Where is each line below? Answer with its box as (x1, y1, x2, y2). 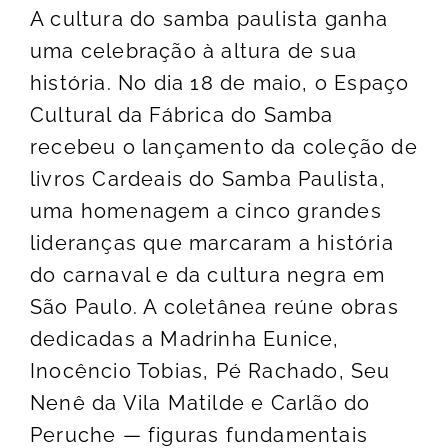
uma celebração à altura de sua (30, 39, 358, 64)
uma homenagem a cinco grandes (30, 199, 382, 224)
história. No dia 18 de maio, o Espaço (30, 71, 410, 96)
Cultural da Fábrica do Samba (30, 103, 334, 128)
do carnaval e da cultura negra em (30, 263, 386, 288)
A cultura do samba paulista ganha (30, 7, 389, 32)
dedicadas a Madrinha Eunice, (30, 327, 340, 352)
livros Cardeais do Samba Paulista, (30, 167, 386, 192)
